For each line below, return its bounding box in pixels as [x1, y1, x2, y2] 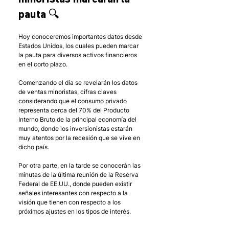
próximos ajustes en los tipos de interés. [18, 208, 131, 216]
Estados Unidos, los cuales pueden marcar [18, 42, 140, 50]
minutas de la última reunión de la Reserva [18, 171, 140, 179]
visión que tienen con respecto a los [18, 198, 122, 207]
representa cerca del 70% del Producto [18, 106, 131, 114]
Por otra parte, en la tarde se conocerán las [18, 162, 142, 170]
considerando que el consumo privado [18, 97, 128, 105]
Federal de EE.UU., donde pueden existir [18, 180, 133, 188]
